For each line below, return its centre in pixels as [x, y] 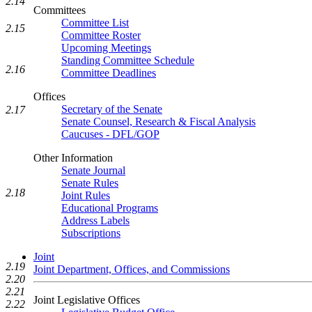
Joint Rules [86, 195]
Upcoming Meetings [106, 48]
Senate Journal [93, 170]
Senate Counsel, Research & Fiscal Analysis [158, 122]
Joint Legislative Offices [87, 300]
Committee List [95, 23]
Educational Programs [110, 208]
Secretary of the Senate [112, 109]
